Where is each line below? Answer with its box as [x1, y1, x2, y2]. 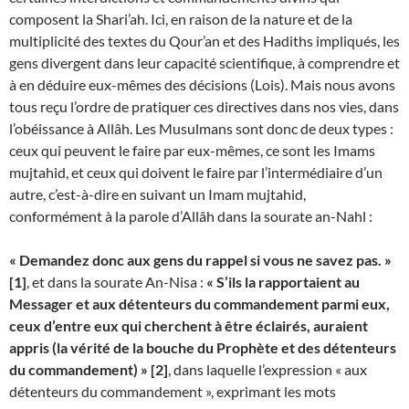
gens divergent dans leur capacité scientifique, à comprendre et [9, 54, 400, 71]
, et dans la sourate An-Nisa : [26, 273, 206, 290]
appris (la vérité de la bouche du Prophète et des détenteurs [9, 339, 396, 356]
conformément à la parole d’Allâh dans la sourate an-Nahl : [9, 207, 375, 225]
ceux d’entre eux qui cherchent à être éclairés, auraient [9, 317, 368, 334]
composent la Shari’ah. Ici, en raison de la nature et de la [9, 10, 352, 27]
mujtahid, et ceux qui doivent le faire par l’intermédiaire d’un [9, 163, 383, 181]
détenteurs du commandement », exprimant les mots [9, 383, 336, 400]
